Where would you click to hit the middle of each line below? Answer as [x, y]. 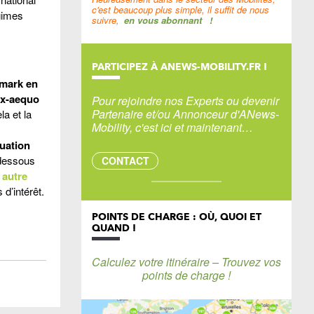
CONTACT [125, 161]
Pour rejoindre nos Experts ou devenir [185, 101]
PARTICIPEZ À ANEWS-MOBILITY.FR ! [179, 67]
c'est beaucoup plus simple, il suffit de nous [180, 9]
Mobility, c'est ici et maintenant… [172, 127]
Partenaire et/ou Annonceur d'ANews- [185, 114]
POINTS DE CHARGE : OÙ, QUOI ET [177, 217]
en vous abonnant [163, 20]
